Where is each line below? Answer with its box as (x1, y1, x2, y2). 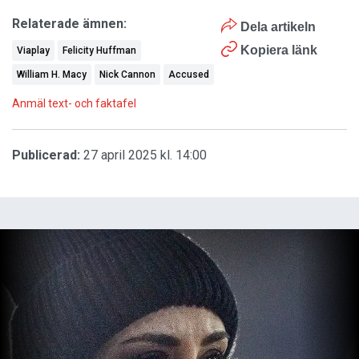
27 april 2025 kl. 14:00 (83, 147, 207, 163)
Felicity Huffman (63, 45, 136, 57)
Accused (168, 69, 209, 81)
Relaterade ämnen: (12, 16, 127, 32)
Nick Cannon (99, 69, 155, 81)
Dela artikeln (237, 20, 317, 34)
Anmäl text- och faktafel (12, 97, 136, 111)
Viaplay (17, 45, 50, 57)
